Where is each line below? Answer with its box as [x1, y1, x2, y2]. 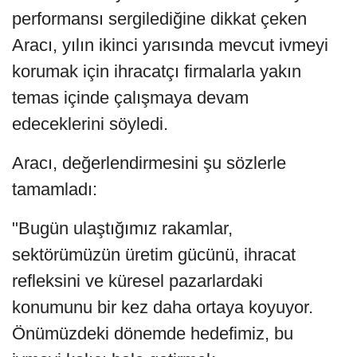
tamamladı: [12, 179, 97, 200]
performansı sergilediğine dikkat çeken [12, 9, 307, 29]
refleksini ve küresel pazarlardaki [12, 271, 263, 292]
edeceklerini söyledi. [12, 114, 168, 135]
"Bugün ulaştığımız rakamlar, [12, 218, 233, 239]
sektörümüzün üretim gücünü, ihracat [12, 245, 296, 265]
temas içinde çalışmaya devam [12, 88, 249, 108]
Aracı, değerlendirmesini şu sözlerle [12, 153, 286, 174]
